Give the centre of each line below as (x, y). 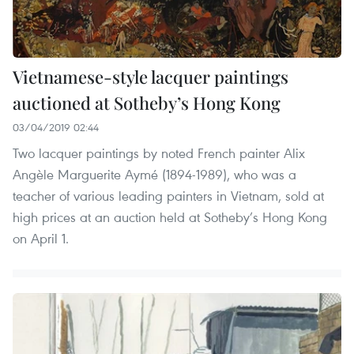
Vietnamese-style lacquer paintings (151, 77)
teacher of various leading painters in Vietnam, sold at (168, 196)
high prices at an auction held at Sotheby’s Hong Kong (170, 217)
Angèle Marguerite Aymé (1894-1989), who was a (154, 175)
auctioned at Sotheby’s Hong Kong (147, 103)
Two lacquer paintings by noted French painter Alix (159, 153)
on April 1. (41, 239)
